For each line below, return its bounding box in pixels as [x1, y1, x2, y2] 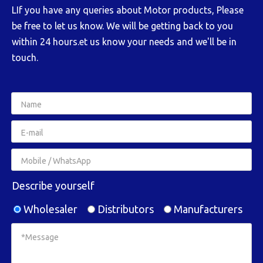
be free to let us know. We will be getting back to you [12, 21, 233, 31]
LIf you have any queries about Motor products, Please [12, 5, 244, 15]
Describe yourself [12, 180, 95, 191]
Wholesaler [21, 203, 77, 215]
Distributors [95, 203, 154, 215]
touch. [12, 52, 38, 63]
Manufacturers [171, 203, 242, 215]
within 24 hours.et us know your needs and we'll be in [12, 36, 237, 47]
